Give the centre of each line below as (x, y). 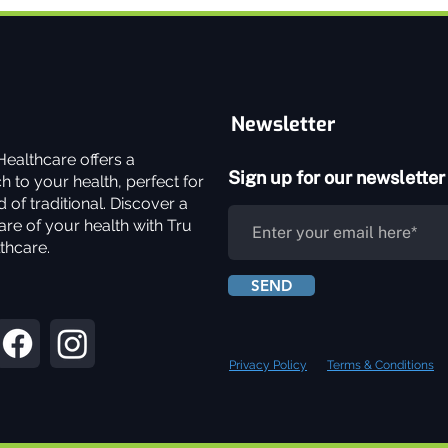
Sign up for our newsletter (337, 177)
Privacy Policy (268, 365)
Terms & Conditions (381, 365)
